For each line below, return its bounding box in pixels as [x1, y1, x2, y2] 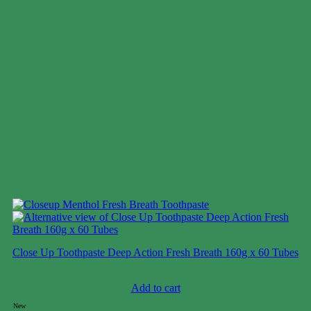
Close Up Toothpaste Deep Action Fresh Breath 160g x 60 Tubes [12, 246, 299, 259]
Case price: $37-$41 [12, 270, 103, 282]
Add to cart [131, 282, 180, 294]
